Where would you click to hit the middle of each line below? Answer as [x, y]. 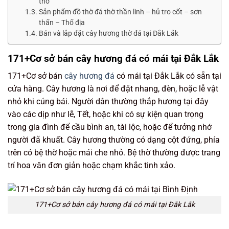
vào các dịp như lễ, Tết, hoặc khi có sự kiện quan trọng [106, 114]
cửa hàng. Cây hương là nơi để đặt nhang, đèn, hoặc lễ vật [113, 89]
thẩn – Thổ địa [62, 22]
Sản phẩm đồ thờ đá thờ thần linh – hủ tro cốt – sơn [120, 12]
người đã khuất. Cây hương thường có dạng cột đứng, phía [114, 140]
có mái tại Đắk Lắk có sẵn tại [168, 76]
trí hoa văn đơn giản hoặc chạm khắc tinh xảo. [91, 166]
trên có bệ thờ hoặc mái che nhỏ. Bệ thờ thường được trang [114, 153]
